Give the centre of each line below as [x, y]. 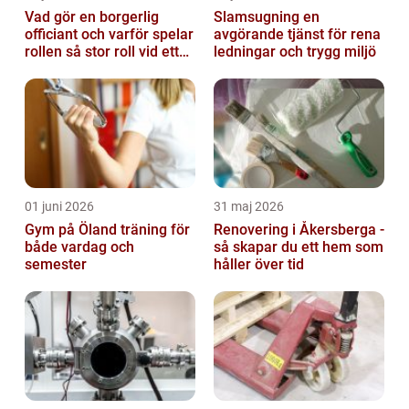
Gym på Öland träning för [73, 230]
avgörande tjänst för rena [297, 35]
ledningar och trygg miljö [295, 52]
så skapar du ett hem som [299, 247]
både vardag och [79, 247]
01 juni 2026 [59, 207]
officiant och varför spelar [53, 35]
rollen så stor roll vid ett [102, 52]
